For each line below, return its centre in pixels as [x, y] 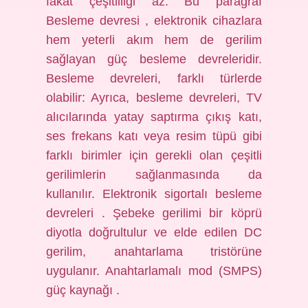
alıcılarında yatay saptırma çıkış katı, [154, 117]
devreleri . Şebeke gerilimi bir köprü [154, 213]
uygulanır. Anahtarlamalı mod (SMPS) [154, 271]
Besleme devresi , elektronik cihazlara [154, 21]
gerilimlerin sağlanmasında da [154, 175]
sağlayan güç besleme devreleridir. [154, 59]
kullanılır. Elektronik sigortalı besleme [154, 194]
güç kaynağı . [83, 290]
